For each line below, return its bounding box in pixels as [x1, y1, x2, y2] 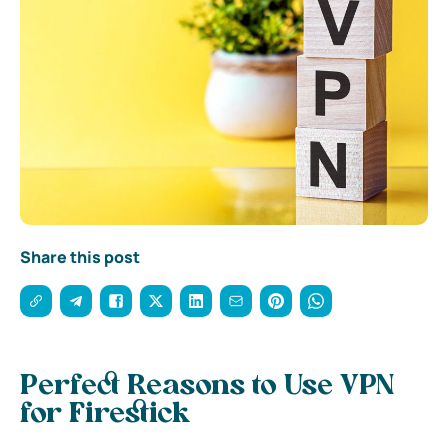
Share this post [20, 245, 140, 268]
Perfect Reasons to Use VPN [20, 372, 394, 401]
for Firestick [20, 400, 190, 429]
